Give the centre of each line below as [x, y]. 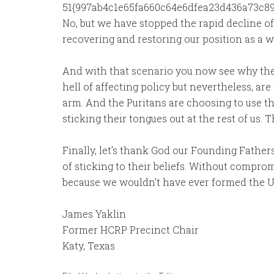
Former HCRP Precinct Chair [131, 230]
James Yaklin [94, 214]
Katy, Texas [89, 246]
